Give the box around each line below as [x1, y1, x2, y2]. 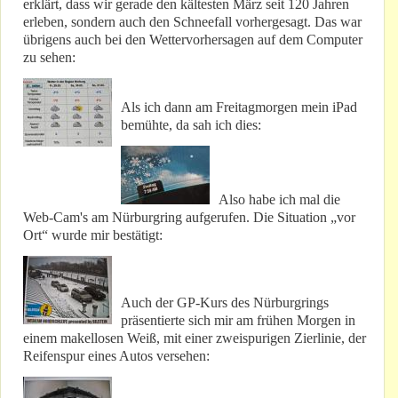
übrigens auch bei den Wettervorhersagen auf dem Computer [23, 32, 362, 48]
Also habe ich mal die [219, 192, 340, 208]
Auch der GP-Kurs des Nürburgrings [121, 295, 329, 311]
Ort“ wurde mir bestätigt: [23, 227, 163, 243]
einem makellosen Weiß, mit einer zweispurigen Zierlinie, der [23, 330, 366, 346]
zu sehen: [23, 50, 76, 66]
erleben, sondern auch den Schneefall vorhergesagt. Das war [23, 14, 362, 30]
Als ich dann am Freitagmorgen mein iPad [121, 99, 357, 115]
